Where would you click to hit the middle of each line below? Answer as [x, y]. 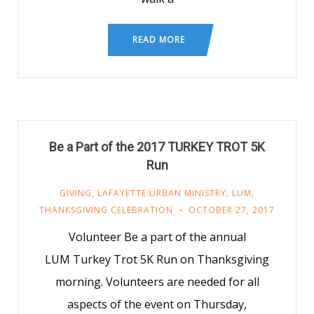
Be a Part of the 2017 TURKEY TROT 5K [157, 147]
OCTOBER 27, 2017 [232, 210]
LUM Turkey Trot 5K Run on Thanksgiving [157, 259]
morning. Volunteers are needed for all [157, 282]
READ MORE [159, 40]
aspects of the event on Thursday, [157, 304]
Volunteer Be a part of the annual [157, 237]
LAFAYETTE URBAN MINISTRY [162, 193]
